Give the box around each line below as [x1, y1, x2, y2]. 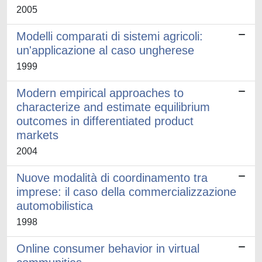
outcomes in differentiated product [16, 115, 194, 127]
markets [16, 129, 58, 142]
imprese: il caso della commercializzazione [16, 185, 236, 198]
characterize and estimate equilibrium [16, 101, 210, 113]
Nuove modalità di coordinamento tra [16, 171, 208, 184]
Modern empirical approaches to [16, 87, 184, 99]
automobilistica [16, 199, 93, 212]
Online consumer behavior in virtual [16, 242, 199, 255]
